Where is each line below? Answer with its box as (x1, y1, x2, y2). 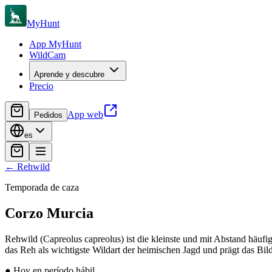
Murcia (47, 205, 93, 221)
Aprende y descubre (34, 70, 107, 79)
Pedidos (34, 110, 63, 120)
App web (67, 109, 103, 120)
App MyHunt (29, 39, 81, 49)
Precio (29, 81, 53, 91)
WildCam (29, 50, 66, 60)
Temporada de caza (5, 182, 79, 192)
